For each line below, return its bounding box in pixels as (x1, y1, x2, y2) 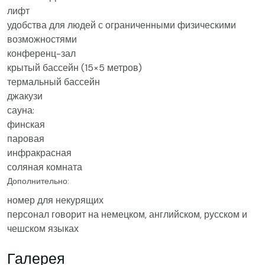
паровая (7, 132, 44, 145)
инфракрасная (7, 147, 72, 159)
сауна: (7, 104, 34, 117)
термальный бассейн (7, 76, 100, 88)
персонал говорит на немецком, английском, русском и (7, 208, 247, 221)
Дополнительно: (7, 176, 69, 186)
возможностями (7, 33, 77, 46)
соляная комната (7, 161, 82, 173)
